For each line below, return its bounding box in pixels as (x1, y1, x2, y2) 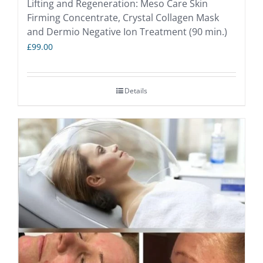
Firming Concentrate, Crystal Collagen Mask (27, 11, 219, 25)
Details (124, 86, 147, 96)
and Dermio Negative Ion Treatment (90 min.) (27, 25, 227, 39)
